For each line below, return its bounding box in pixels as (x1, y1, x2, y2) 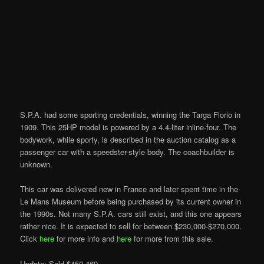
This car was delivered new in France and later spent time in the (20, 183, 239, 195)
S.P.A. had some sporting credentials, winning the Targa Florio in (20, 109, 241, 121)
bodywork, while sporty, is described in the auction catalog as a (20, 134, 236, 146)
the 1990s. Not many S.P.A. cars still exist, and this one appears (20, 208, 242, 220)
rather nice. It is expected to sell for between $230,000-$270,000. (20, 220, 242, 232)
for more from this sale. (131, 233, 214, 245)
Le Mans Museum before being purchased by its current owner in (20, 196, 242, 207)
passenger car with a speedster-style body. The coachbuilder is (20, 146, 235, 158)
